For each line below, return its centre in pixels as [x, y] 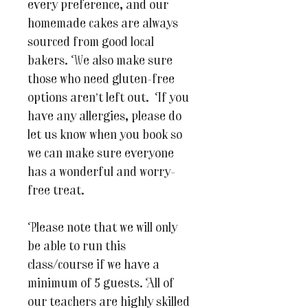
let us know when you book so [105, 136]
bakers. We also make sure [100, 62]
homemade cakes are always [103, 25]
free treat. [56, 192]
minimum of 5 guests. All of [101, 285]
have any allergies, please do [104, 118]
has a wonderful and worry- [101, 173]
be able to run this [77, 247]
